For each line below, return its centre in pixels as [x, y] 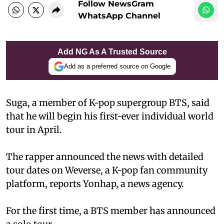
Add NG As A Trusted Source [112, 51]
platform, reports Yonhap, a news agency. [95, 183]
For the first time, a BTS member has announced [111, 210]
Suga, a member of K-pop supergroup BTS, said [108, 102]
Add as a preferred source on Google [117, 66]
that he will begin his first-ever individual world [110, 116]
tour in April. [34, 129]
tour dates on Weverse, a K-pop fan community [107, 170]
